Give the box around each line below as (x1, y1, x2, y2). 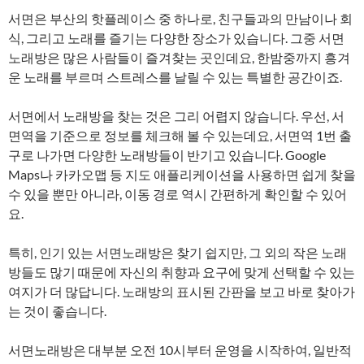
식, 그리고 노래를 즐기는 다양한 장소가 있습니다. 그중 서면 (8, 30, 344, 45)
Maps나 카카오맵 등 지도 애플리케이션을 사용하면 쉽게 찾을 (8, 167, 356, 182)
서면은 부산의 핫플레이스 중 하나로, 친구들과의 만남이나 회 (8, 11, 353, 26)
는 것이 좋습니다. (8, 303, 106, 318)
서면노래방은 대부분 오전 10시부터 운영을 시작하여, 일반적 (8, 342, 352, 357)
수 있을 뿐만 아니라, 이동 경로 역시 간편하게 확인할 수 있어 (8, 186, 347, 201)
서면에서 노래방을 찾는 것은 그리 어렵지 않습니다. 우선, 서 (8, 108, 344, 123)
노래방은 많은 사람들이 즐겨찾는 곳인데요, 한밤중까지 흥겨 (8, 50, 350, 65)
